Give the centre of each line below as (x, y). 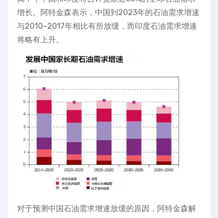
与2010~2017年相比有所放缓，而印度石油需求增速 (107, 26)
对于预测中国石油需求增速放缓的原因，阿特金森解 (107, 208)
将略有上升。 (40, 39)
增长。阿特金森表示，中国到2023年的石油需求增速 (108, 12)
